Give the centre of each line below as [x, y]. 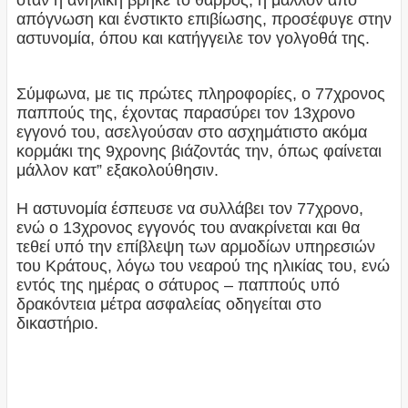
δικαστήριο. [57, 324]
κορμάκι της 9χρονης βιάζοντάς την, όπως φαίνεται [199, 152]
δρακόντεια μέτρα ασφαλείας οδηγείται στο [168, 305]
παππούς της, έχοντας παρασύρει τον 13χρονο [185, 113]
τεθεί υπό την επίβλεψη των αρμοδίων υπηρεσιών [195, 247]
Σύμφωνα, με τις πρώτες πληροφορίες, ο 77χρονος [200, 94]
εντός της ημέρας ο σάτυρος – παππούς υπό [178, 286]
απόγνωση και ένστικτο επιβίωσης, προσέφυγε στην [204, 20]
